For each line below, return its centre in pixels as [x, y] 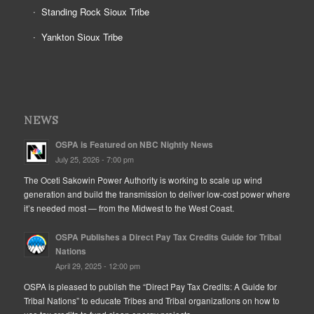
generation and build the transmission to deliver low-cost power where [157, 194]
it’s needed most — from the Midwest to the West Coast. [130, 208]
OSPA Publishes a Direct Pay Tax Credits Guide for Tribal [168, 238]
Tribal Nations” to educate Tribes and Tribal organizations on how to [151, 301]
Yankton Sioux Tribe [82, 37]
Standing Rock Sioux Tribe [95, 12]
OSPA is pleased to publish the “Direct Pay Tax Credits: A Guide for [150, 287]
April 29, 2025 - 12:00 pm [97, 266]
